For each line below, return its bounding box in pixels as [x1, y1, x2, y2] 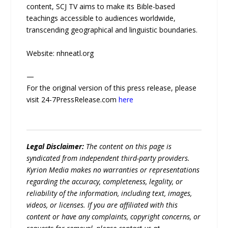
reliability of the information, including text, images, [26, 188, 192, 198]
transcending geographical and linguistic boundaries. [26, 25, 198, 35]
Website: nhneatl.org [26, 48, 94, 58]
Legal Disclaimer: [26, 141, 84, 151]
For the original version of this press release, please [26, 83, 197, 93]
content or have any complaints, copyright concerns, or [26, 212, 201, 221]
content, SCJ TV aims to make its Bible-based [26, 2, 176, 12]
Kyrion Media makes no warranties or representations [26, 165, 200, 175]
